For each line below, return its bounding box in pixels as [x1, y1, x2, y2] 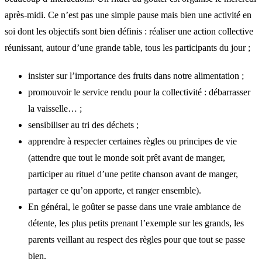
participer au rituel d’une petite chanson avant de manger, [28, 168, 238, 179]
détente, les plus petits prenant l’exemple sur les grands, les [28, 218, 244, 228]
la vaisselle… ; [28, 103, 82, 113]
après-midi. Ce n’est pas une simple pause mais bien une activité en [5, 9, 251, 20]
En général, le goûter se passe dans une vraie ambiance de [28, 201, 241, 212]
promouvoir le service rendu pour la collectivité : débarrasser [28, 87, 250, 97]
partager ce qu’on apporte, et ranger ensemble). [28, 185, 201, 195]
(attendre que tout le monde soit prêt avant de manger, [28, 152, 225, 163]
